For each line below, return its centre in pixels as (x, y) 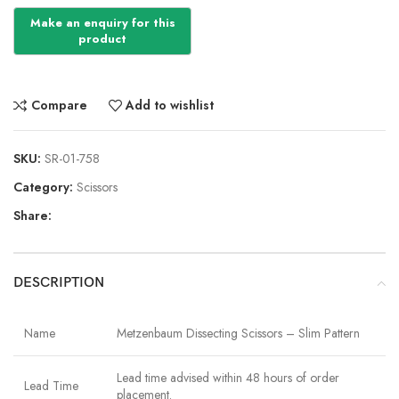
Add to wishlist (170, 106)
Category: (43, 187)
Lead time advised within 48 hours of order (228, 377)
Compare (59, 106)
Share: (33, 215)
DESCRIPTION (59, 282)
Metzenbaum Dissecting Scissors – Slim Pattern (238, 333)
